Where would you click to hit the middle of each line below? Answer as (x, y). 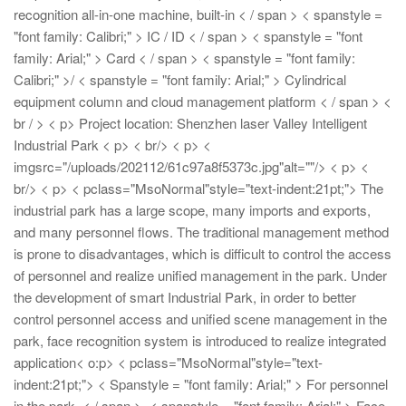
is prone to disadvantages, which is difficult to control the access (203, 253)
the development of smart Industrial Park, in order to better (185, 296)
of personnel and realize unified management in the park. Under (200, 275)
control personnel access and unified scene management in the (200, 318)
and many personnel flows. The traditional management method (201, 231)
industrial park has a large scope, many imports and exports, (192, 209)
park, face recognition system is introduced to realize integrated (200, 340)
